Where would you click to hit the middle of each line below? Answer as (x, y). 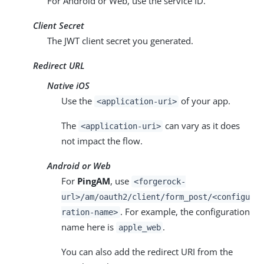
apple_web (139, 227)
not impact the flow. (102, 141)
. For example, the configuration (185, 211)
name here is (89, 227)
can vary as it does (202, 125)
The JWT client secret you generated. (120, 40)
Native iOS (68, 85)
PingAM (94, 181)
